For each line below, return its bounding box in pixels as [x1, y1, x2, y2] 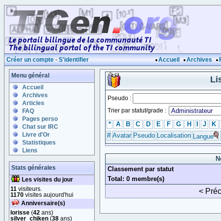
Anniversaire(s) [21, 200, 65, 206]
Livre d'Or [22, 131, 50, 138]
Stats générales [11, 164, 56, 171]
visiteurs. [17, 185, 42, 192]
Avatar [112, 132, 131, 139]
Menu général [11, 72, 49, 79]
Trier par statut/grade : [108, 107, 168, 113]
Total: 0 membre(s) [108, 175, 164, 183]
